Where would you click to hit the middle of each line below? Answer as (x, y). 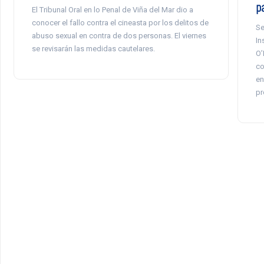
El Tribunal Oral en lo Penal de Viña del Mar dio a (112, 10)
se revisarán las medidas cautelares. (93, 49)
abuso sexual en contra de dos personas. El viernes (119, 36)
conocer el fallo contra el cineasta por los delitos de (120, 23)
